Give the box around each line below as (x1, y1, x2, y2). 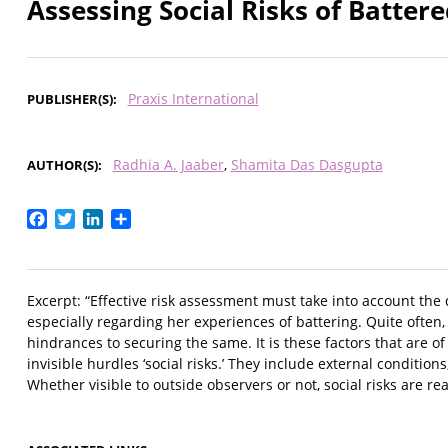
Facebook (47, 206, 119, 229)
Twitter (75, 206, 128, 229)
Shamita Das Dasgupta (230, 155, 383, 175)
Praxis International (127, 89, 259, 109)
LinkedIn (103, 206, 166, 229)
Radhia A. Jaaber (112, 155, 224, 175)
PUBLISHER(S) (27, 90, 113, 109)
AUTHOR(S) (27, 156, 98, 175)
